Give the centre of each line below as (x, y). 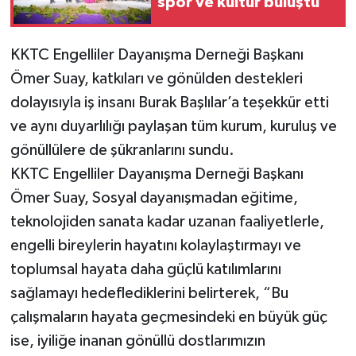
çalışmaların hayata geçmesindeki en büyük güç (168, 317)
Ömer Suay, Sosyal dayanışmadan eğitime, (154, 198)
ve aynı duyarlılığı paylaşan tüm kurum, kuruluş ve (173, 127)
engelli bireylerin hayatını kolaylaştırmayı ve (155, 246)
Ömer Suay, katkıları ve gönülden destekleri (156, 79)
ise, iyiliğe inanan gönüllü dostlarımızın (137, 341)
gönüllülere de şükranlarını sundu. (122, 151)
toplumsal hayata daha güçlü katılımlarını (145, 270)
